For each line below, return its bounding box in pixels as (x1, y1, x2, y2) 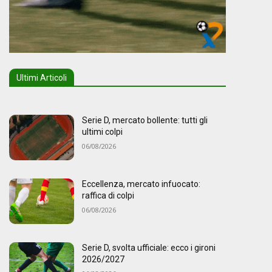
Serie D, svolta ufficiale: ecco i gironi (81, 243, 216, 253)
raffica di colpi (81, 191, 134, 201)
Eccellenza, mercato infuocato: (81, 179, 200, 189)
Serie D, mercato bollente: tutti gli (81, 115, 208, 125)
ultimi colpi (81, 126, 123, 137)
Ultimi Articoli (16, 72, 67, 83)
